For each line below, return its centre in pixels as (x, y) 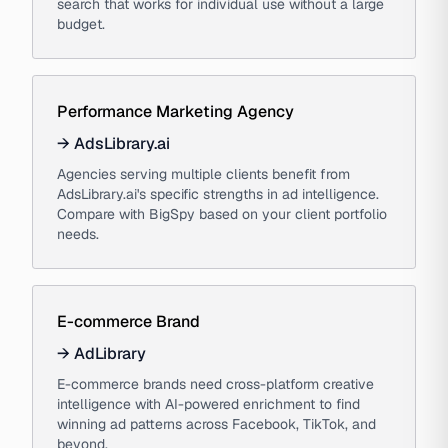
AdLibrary (110, 353)
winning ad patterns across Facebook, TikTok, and (216, 424)
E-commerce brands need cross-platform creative (215, 384)
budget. (81, 24)
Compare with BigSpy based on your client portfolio (222, 214)
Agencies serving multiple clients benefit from (203, 174)
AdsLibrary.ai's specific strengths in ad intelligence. (218, 194)
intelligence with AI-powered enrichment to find (208, 404)
